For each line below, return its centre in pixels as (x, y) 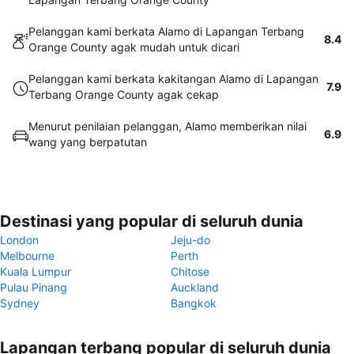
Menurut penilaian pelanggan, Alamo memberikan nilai (168, 126)
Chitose (190, 271)
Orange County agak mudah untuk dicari (134, 47)
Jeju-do (190, 240)
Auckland (195, 287)
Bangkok (194, 303)
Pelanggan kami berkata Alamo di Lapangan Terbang (166, 31)
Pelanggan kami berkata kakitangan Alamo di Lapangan (173, 79)
